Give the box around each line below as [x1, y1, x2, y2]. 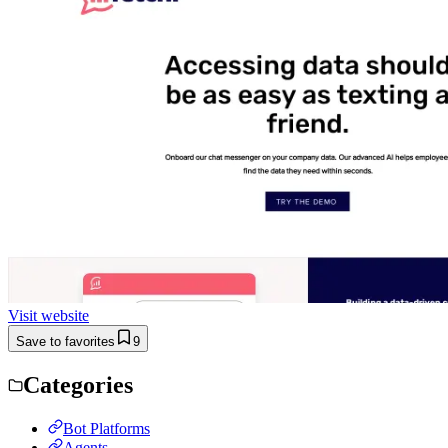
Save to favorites [16, 333, 115, 349]
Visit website [8, 306, 89, 324]
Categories [23, 371, 133, 398]
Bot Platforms [63, 419, 150, 437]
